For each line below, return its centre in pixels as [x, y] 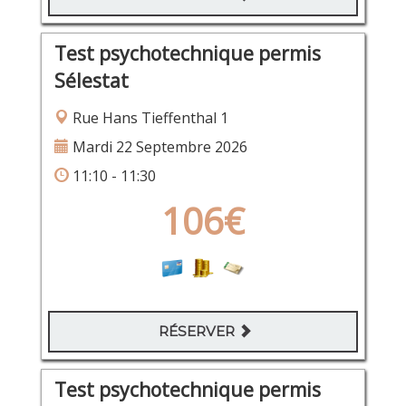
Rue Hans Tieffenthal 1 [148, 117]
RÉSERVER [198, 331]
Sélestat [91, 80]
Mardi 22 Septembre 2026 [158, 146]
